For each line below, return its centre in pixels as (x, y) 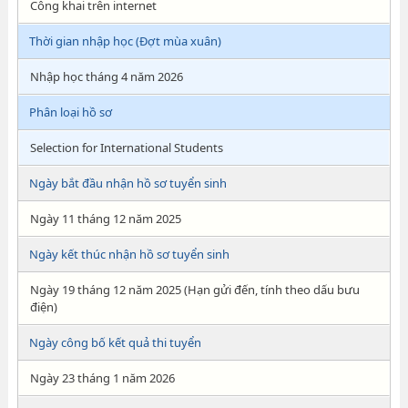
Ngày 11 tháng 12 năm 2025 (105, 219)
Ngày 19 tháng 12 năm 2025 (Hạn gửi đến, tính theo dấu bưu (194, 290)
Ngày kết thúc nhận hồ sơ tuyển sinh (129, 254)
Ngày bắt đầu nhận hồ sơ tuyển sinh (127, 183)
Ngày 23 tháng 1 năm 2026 (102, 378)
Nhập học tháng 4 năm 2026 (106, 76)
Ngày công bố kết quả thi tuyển (115, 342)
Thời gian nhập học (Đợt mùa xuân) (125, 41)
